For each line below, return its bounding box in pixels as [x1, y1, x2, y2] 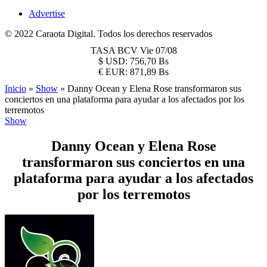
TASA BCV [90, 45, 140, 55]
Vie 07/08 [139, 45, 177, 55]
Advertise [29, 8, 65, 18]
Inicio [5, 83, 26, 94]
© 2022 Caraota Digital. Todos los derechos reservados [5, 29, 212, 39]
